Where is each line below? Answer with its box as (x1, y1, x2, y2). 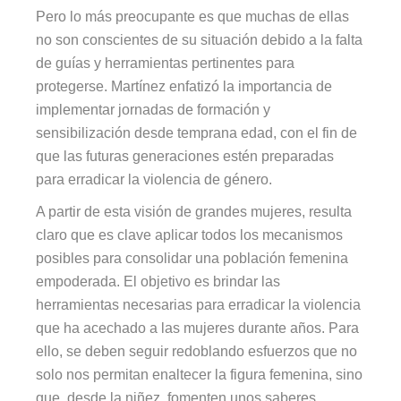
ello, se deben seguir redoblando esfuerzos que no (36, 344, 358, 360)
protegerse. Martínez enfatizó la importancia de (36, 79, 333, 95)
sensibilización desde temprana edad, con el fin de (36, 125, 358, 141)
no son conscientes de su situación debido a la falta (36, 32, 363, 48)
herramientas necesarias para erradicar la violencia (36, 297, 362, 313)
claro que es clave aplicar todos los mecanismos (36, 227, 344, 243)
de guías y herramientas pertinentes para (36, 55, 295, 72)
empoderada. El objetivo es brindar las (36, 274, 281, 290)
